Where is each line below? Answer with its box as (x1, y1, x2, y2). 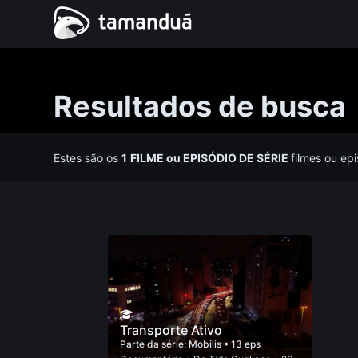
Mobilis (188, 338, 224, 350)
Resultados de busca (54, 89, 347, 124)
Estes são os (54, 151, 122, 165)
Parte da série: (119, 338, 189, 350)
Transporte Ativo (119, 322, 222, 338)
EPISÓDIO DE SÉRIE (181, 151, 292, 165)
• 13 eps (223, 338, 261, 350)
